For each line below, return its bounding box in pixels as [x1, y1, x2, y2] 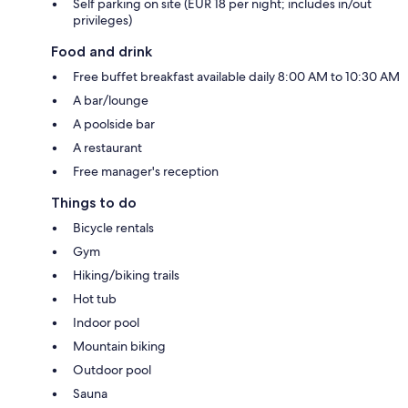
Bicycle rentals [73, 219, 154, 237]
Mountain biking [73, 338, 166, 355]
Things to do [51, 194, 137, 212]
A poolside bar [73, 116, 155, 133]
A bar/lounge [73, 92, 148, 109]
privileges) [73, 12, 132, 29]
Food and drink [51, 43, 152, 61]
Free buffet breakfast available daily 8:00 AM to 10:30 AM [73, 68, 400, 86]
